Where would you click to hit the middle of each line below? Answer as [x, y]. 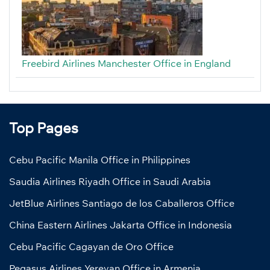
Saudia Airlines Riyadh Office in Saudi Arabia [110, 181]
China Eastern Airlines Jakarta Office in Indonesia [121, 224]
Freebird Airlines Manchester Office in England [126, 63]
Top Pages [44, 127]
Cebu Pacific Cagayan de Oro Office [91, 246]
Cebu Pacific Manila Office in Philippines [100, 159]
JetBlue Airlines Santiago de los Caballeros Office [122, 203]
